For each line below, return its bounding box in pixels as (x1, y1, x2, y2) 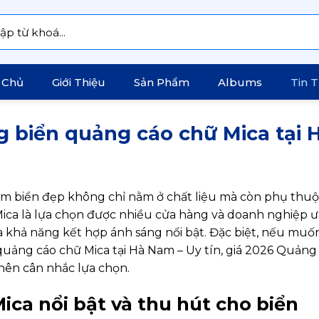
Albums (218, 75, 262, 89)
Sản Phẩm (134, 75, 189, 89)
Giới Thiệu (52, 75, 105, 89)
